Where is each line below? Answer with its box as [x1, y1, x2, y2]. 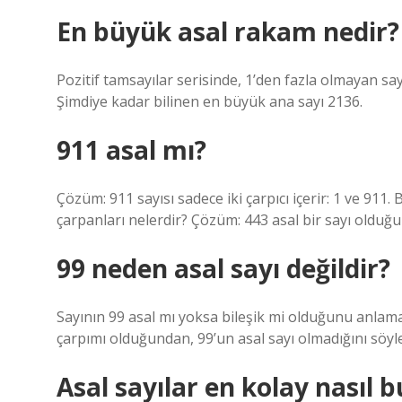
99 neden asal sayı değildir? [57, 251, 390, 285]
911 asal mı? [57, 133, 206, 167]
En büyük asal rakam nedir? [57, 14, 399, 48]
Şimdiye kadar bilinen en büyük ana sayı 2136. [57, 92, 363, 111]
